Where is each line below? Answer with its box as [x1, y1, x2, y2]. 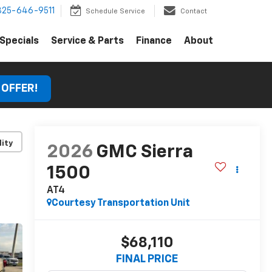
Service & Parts [51, 36, 124, 47]
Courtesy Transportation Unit [51, 199, 190, 209]
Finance [136, 36, 172, 47]
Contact [180, 8, 207, 15]
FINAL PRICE [116, 254, 178, 265]
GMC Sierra [95, 143, 193, 162]
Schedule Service [86, 8, 145, 15]
